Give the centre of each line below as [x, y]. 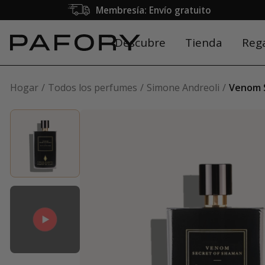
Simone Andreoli [183, 88]
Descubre [140, 43]
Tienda [203, 43]
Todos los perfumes [93, 88]
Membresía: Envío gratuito [153, 10]
